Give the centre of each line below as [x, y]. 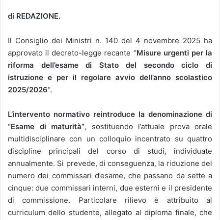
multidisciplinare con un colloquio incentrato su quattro [110, 138]
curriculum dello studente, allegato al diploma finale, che [110, 212]
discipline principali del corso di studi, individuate [110, 151]
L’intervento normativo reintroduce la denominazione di [110, 114]
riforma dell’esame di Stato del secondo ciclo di [110, 65]
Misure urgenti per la [174, 53]
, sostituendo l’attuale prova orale [148, 126]
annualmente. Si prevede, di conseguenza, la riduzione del [110, 163]
